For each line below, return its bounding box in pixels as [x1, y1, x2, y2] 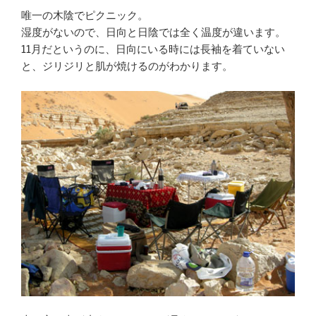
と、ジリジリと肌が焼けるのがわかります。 [21, 60, 233, 73]
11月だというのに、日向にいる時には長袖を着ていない [21, 43, 285, 56]
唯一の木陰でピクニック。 [21, 9, 148, 23]
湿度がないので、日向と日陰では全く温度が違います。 [21, 26, 286, 39]
